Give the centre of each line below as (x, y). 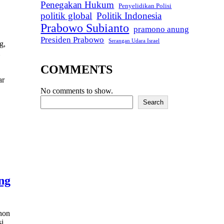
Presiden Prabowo (72, 40)
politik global (66, 16)
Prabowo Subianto (85, 28)
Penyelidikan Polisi (145, 6)
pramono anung (161, 29)
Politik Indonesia (129, 16)
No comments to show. (77, 91)
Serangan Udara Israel (134, 41)
